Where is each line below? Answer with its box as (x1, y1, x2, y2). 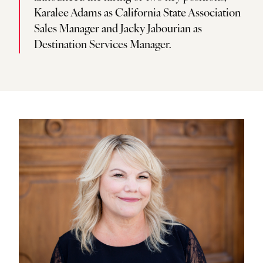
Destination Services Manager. (34, 40, 171, 51)
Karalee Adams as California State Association (34, 8, 241, 19)
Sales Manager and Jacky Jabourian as (34, 24, 202, 35)
